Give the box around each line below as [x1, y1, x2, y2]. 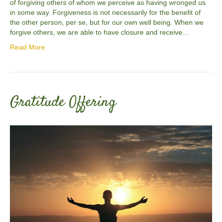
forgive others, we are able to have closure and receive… [10, 28, 189, 36]
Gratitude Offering [10, 91, 116, 113]
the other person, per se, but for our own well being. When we [10, 18, 204, 26]
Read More [10, 43, 45, 51]
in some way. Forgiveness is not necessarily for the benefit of [10, 8, 201, 16]
